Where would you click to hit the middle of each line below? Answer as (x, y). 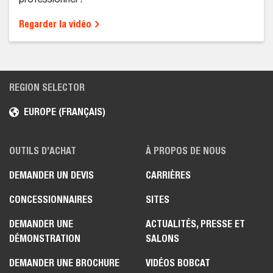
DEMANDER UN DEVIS (51, 175)
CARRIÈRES (168, 175)
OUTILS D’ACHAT (43, 151)
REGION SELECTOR (47, 88)
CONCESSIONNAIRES (51, 200)
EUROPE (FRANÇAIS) (65, 112)
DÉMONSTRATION (45, 239)
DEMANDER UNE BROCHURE (64, 263)
